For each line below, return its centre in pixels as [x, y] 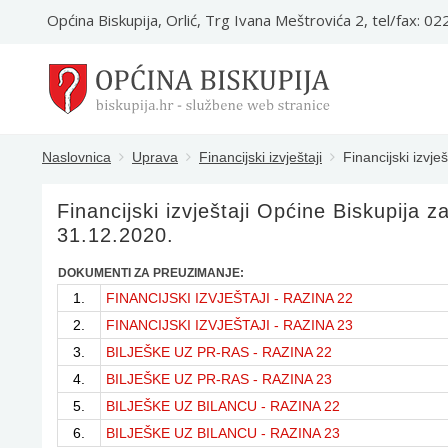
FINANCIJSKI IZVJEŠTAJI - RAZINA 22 [229, 298]
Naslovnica [76, 157]
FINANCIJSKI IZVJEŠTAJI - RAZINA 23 [229, 325]
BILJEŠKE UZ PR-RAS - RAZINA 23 [219, 379]
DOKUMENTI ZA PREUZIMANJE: [151, 273]
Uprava [155, 157]
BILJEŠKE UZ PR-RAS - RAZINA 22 [219, 352]
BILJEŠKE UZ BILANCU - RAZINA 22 [223, 406]
